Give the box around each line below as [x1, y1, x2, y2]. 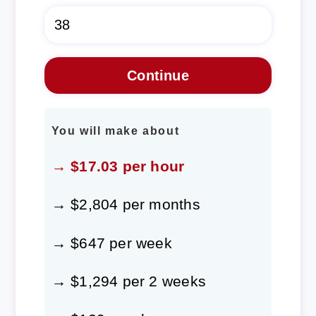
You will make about [51, 125, 180, 138]
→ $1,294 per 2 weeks [51, 272, 206, 289]
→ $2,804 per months [51, 196, 200, 213]
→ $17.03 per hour [51, 158, 185, 175]
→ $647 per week [51, 234, 172, 251]
